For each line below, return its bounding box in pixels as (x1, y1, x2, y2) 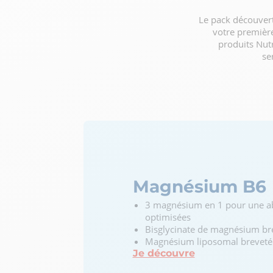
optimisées (144, 210, 191, 223)
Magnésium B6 (132, 175, 266, 197)
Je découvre (132, 247, 195, 259)
